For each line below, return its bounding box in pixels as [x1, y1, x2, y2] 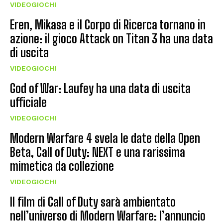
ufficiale [10, 95, 47, 110]
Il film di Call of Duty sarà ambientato [10, 195, 176, 210]
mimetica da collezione [10, 159, 114, 174]
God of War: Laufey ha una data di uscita [10, 81, 191, 96]
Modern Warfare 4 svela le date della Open [10, 131, 200, 146]
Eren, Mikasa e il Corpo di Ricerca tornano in [10, 17, 206, 32]
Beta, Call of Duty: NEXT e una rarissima [10, 145, 185, 160]
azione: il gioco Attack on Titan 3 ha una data [10, 31, 213, 46]
